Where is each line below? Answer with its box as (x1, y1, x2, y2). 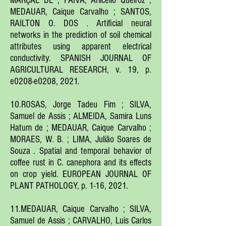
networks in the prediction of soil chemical (10, 30, 151, 40)
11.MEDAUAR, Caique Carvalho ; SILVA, (10, 204, 151, 214)
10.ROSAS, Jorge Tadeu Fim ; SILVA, (10, 99, 151, 110)
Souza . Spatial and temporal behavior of (10, 146, 151, 156)
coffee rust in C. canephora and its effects (10, 157, 151, 168)
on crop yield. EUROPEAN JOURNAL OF (10, 169, 151, 180)
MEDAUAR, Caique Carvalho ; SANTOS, (10, 7, 151, 17)
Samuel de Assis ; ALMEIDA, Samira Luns (10, 111, 151, 122)
